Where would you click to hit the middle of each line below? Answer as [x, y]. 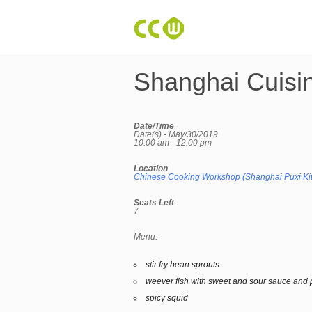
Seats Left [154, 203]
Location [151, 169]
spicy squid [167, 298]
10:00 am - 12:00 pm [173, 143]
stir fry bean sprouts [182, 265]
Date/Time [154, 126]
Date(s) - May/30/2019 [176, 134]
